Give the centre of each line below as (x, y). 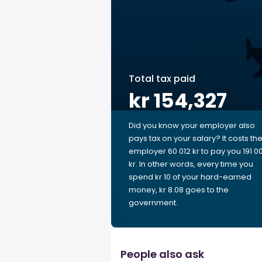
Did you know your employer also (192, 125)
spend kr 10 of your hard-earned (190, 177)
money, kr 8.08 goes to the (179, 190)
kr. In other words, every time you (191, 164)
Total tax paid (162, 79)
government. (153, 203)
